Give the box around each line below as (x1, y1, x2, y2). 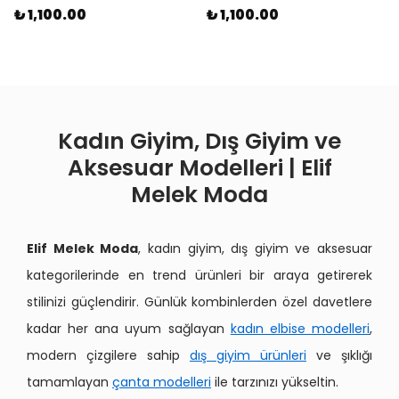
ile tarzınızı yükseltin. (211, 373, 338, 391)
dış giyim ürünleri (190, 346, 306, 364)
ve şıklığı (306, 346, 372, 364)
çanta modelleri (112, 373, 211, 391)
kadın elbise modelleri (230, 320, 370, 338)
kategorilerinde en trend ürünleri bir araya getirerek (27, 266, 372, 284)
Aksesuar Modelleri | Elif (67, 152, 332, 183)
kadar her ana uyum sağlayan (27, 320, 231, 338)
